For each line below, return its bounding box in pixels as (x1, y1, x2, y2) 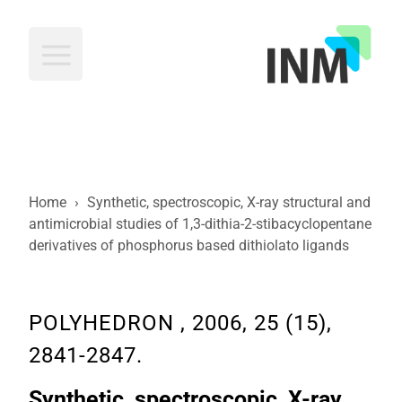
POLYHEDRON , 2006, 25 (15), (29, 310, 332, 336)
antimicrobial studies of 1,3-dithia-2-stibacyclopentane (29, 215, 371, 232)
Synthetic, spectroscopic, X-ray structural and (87, 194, 371, 211)
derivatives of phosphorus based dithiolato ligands (29, 237, 349, 254)
